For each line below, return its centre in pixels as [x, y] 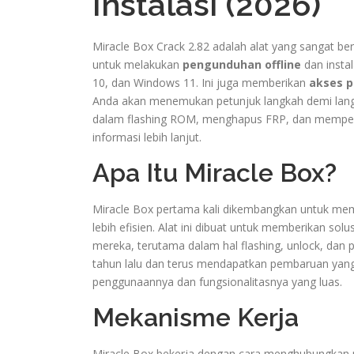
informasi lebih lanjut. [147, 137]
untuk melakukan [137, 64]
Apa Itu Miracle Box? [215, 172]
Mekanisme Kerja [196, 317]
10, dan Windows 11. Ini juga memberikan [201, 82]
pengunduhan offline [242, 64]
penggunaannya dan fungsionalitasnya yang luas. [217, 281]
